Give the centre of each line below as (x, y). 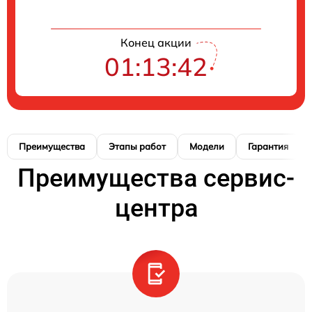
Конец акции (156, 42)
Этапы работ (137, 146)
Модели (207, 146)
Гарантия (268, 146)
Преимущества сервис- (156, 178)
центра (156, 208)
